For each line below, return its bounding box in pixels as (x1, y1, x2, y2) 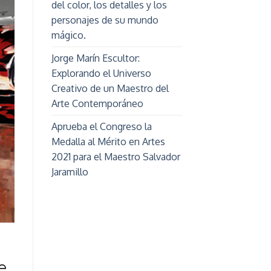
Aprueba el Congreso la (51, 120, 152, 133)
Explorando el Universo (51, 67, 151, 80)
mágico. (51, 29, 86, 42)
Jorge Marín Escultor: (51, 52, 140, 65)
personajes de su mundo (51, 14, 158, 27)
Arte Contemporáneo (51, 97, 143, 110)
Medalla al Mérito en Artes (51, 135, 165, 148)
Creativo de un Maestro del (51, 82, 169, 95)
